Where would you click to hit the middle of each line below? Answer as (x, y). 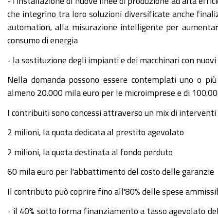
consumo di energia (43, 40)
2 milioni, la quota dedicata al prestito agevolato (96, 132)
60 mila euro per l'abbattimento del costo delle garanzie (111, 171)
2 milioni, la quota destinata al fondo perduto (90, 152)
